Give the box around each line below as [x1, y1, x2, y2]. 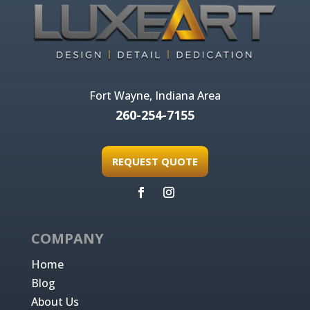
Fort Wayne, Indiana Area [89, 87, 221, 103]
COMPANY [30, 228, 104, 248]
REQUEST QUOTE [111, 154, 198, 168]
